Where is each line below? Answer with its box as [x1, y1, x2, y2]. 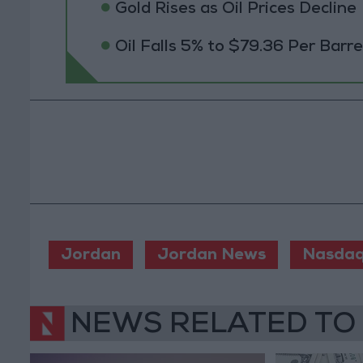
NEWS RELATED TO [70, 311, 356, 341]
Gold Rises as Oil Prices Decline [114, 2, 357, 19]
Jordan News [156, 248, 266, 265]
